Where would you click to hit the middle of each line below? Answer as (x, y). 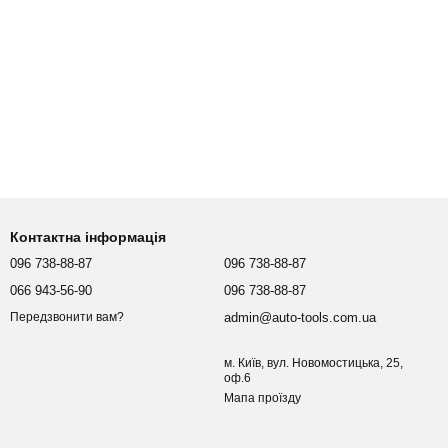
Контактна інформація (88, 237)
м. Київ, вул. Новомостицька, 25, (313, 363)
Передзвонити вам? (67, 317)
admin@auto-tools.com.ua (300, 317)
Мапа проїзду (262, 398)
